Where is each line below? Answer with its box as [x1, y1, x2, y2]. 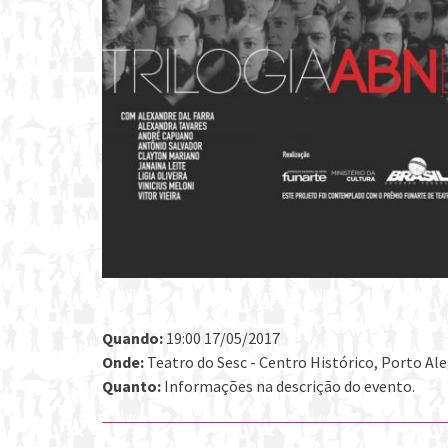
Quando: [102, 327, 163, 348]
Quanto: [102, 375, 161, 396]
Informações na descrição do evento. [161, 375, 415, 396]
